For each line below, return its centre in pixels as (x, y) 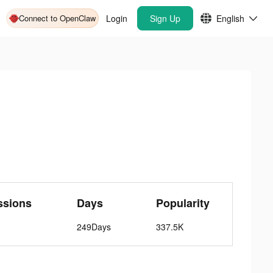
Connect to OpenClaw (57, 18)
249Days (94, 227)
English (230, 18)
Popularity (183, 203)
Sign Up (165, 18)
